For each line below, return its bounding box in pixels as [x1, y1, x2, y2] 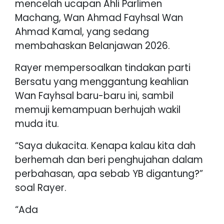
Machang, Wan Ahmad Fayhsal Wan [15, 10, 183, 24]
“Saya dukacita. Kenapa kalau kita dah [15, 138, 195, 152]
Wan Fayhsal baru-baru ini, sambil [15, 88, 173, 102]
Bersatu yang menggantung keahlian [15, 74, 188, 88]
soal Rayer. [15, 180, 66, 194]
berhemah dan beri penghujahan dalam [15, 152, 203, 166]
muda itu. [15, 116, 59, 130]
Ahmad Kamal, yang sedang [15, 24, 149, 38]
